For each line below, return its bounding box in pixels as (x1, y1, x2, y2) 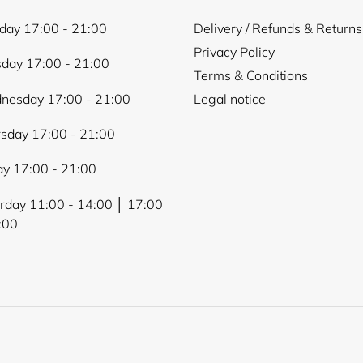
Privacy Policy (194, 43, 275, 60)
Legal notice (194, 90, 266, 107)
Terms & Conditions (194, 66, 308, 83)
